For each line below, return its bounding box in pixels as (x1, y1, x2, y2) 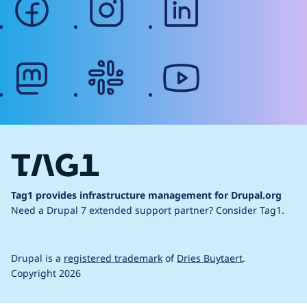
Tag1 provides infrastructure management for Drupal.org (11, 188, 282, 201)
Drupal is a (11, 251, 61, 265)
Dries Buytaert (177, 251, 243, 265)
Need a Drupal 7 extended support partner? (11, 203, 216, 217)
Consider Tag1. (216, 203, 284, 217)
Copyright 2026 (11, 266, 81, 280)
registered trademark (64, 251, 162, 265)
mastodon (53, 57, 97, 71)
